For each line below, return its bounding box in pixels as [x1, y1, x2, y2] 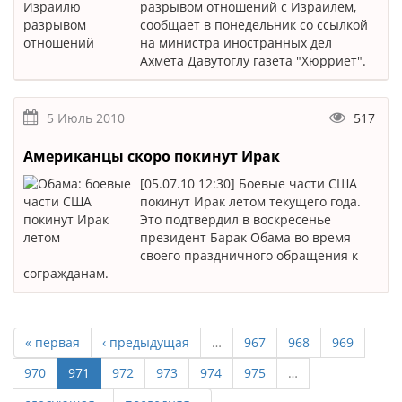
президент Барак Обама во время [140, 229, 351, 246]
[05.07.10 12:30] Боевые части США [140, 175, 357, 192]
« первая [25, 334, 80, 351]
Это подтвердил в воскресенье [140, 211, 331, 228]
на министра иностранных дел [140, 34, 332, 51]
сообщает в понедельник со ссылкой [140, 16, 368, 33]
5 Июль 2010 [47, 109, 125, 127]
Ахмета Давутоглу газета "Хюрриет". [140, 52, 366, 69]
